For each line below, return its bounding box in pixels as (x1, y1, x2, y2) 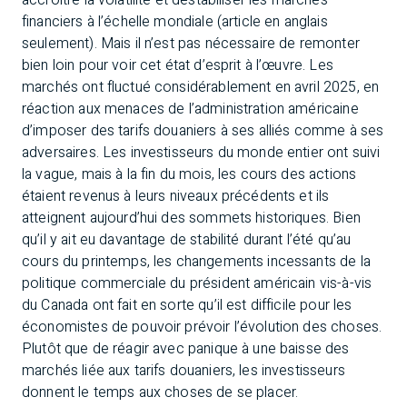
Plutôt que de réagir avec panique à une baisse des (22, 338, 350, 360)
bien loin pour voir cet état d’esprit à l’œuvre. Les (22, 55, 333, 76)
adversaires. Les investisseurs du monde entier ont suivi (22, 142, 381, 164)
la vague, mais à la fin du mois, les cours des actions (22, 164, 357, 185)
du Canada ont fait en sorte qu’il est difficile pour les (22, 294, 352, 316)
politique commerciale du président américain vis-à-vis (22, 273, 372, 294)
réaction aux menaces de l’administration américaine (22, 98, 359, 120)
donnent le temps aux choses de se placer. (22, 382, 299, 403)
